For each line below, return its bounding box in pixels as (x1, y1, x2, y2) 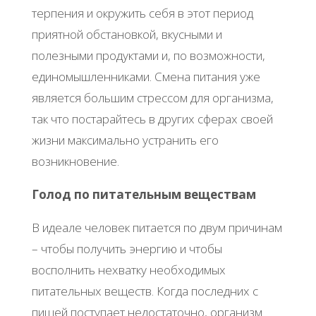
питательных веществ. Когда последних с (31, 283, 258, 300)
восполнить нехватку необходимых (31, 262, 226, 279)
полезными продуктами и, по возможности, (31, 47, 265, 64)
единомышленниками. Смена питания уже (31, 68, 260, 85)
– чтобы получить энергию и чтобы (31, 241, 222, 257)
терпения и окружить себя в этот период (31, 5, 253, 22)
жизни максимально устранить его (31, 132, 219, 149)
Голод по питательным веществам (31, 186, 256, 203)
